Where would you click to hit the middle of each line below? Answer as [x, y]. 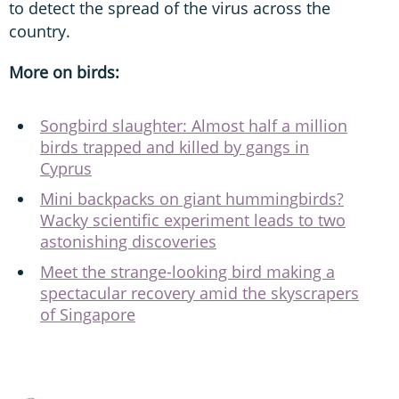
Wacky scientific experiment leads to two [193, 220]
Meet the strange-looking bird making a [187, 272]
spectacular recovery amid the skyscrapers [199, 293]
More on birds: [64, 73]
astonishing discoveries [128, 242]
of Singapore [88, 315]
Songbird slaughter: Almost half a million [194, 126]
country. [42, 32]
